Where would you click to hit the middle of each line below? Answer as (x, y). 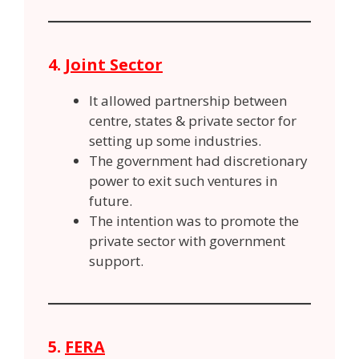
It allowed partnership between (188, 100)
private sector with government (187, 240)
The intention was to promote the (194, 220)
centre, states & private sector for (193, 120)
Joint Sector (114, 64)
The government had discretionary (198, 160)
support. (116, 260)
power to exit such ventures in (183, 180)
